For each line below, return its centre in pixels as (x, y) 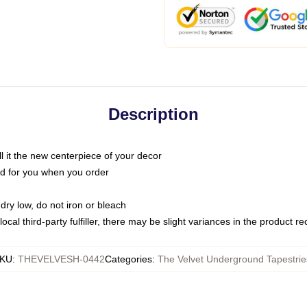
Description (153, 114)
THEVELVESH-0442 (61, 259)
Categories (128, 259)
